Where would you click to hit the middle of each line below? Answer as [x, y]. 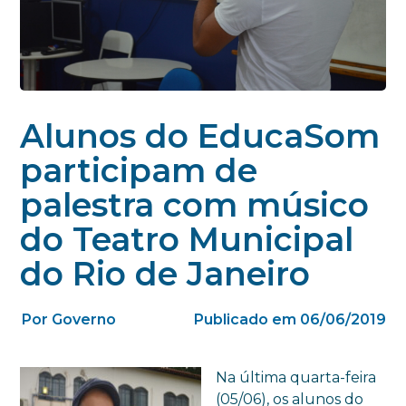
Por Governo [69, 320]
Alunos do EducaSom [200, 136]
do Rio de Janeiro [165, 274]
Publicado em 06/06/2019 [290, 320]
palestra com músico [195, 205]
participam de [139, 171]
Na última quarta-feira [296, 378]
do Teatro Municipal [187, 240]
